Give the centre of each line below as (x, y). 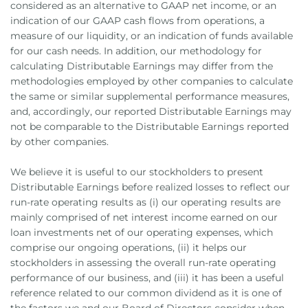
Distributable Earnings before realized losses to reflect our (150, 187)
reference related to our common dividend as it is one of (146, 293)
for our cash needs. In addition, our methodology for (136, 51)
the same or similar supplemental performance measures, (150, 96)
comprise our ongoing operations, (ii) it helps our (129, 247)
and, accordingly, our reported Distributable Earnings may (151, 111)
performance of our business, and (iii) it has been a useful (147, 278)
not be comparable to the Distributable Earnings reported (150, 126)
